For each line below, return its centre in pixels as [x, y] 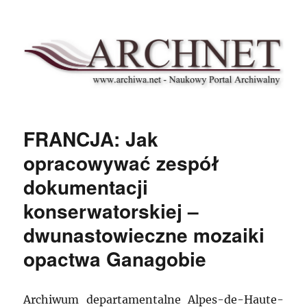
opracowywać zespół [122, 163]
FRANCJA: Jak [91, 139]
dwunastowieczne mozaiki [144, 235]
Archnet [54, 38]
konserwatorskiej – [111, 211]
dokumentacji [86, 187]
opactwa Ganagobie [115, 259]
